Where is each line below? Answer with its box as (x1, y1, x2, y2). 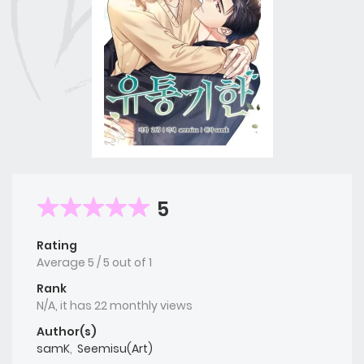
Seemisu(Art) (77, 340, 153, 357)
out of (112, 254, 149, 271)
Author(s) (37, 323, 97, 340)
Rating (37, 237, 77, 254)
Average (37, 254, 88, 271)
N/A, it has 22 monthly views (37, 297, 193, 314)
